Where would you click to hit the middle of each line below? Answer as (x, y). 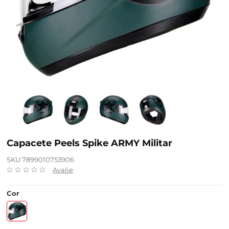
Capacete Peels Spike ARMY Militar (90, 143)
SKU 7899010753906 (41, 160)
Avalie (63, 170)
